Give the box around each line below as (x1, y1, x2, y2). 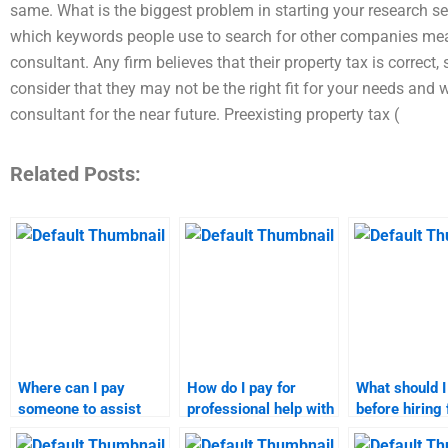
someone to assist (18, 400, 141, 419)
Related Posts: (10, 162, 141, 187)
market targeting (187, 421, 301, 440)
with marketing (18, 421, 119, 440)
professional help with (187, 400, 334, 419)
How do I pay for (187, 379, 296, 398)
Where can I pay (18, 379, 125, 398)
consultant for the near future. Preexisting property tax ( (10, 105, 399, 125)
